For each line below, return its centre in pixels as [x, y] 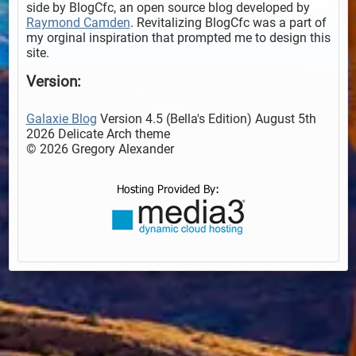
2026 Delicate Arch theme [98, 134]
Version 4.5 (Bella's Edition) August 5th [206, 119]
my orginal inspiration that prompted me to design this [178, 38]
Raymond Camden [78, 23]
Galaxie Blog [61, 119]
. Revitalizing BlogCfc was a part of [228, 23]
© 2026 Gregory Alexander [100, 149]
